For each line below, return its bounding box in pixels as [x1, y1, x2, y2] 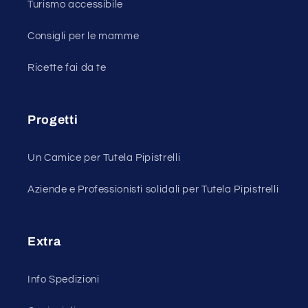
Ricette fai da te [27, 63, 107, 74]
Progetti [27, 113, 78, 126]
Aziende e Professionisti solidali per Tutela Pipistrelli [27, 184, 279, 195]
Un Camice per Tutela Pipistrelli [27, 153, 181, 164]
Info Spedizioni [27, 274, 100, 285]
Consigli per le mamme [27, 31, 140, 42]
